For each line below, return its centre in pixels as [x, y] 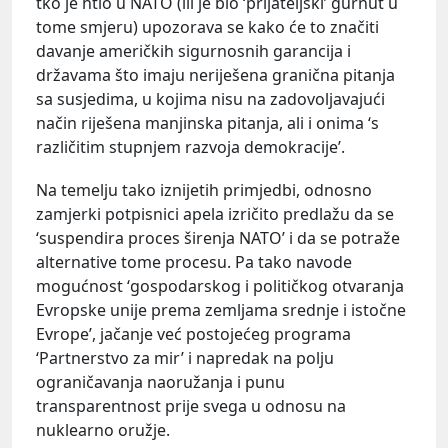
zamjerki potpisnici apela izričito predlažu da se [215, 214]
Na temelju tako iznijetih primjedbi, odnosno [204, 190]
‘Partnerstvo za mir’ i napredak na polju [185, 358]
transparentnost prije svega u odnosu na [191, 406]
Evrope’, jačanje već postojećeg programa [193, 334]
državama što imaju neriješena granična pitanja [215, 74]
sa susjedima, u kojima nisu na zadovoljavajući [210, 98]
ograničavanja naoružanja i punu [160, 382]
